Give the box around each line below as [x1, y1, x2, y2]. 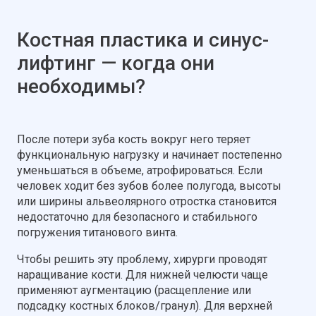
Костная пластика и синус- [17, 28, 269, 51]
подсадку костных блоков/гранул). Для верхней [17, 298, 272, 312]
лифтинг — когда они [17, 51, 214, 75]
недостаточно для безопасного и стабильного [17, 209, 257, 224]
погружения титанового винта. [17, 225, 178, 239]
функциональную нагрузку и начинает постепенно [17, 147, 282, 162]
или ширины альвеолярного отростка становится [17, 194, 276, 208]
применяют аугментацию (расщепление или [17, 283, 251, 297]
